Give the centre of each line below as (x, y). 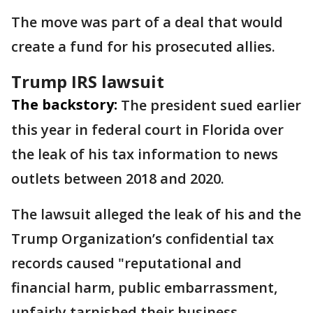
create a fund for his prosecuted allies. (145, 46)
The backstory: (64, 104)
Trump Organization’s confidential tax (143, 239)
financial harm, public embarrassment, (144, 287)
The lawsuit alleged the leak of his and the (156, 214)
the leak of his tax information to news (145, 154)
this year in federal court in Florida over (147, 130)
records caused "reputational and (126, 263)
